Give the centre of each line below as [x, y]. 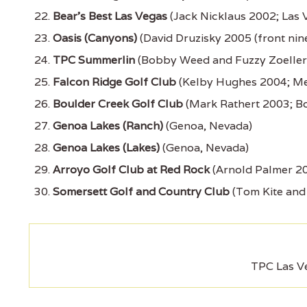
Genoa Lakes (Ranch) [108, 126]
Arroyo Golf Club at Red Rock [131, 170]
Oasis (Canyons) [95, 38]
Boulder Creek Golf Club [118, 104]
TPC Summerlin [94, 60]
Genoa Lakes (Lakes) [106, 148]
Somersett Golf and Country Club [141, 192]
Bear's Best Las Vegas [110, 16]
